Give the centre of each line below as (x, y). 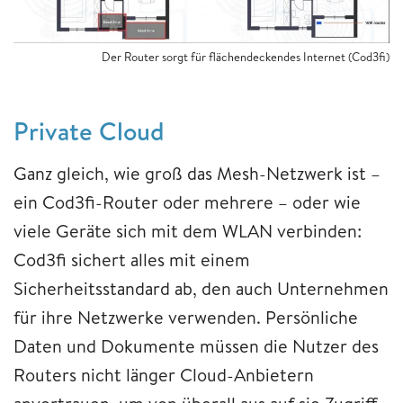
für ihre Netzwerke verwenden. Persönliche (186, 318)
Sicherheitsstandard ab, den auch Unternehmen (201, 289)
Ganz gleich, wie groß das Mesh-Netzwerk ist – (197, 174)
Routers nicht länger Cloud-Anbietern (164, 375)
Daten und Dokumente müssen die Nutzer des (196, 346)
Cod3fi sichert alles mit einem (132, 260)
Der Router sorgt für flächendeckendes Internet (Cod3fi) (246, 57)
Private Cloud (89, 131)
